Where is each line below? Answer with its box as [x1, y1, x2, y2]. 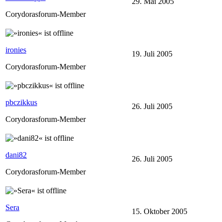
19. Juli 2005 [132, 49, 172, 58]
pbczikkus [5, 98, 37, 107]
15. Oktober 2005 [132, 207, 187, 216]
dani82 [5, 150, 27, 159]
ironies [5, 45, 26, 54]
